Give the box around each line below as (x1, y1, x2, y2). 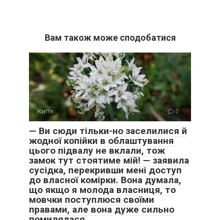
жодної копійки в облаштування (29, 135, 174, 146)
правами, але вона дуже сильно (29, 203, 174, 215)
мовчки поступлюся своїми (29, 193, 154, 205)
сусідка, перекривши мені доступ (29, 164, 182, 176)
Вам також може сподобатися (44, 32, 176, 43)
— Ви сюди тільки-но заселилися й (29, 125, 187, 137)
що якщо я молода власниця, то (29, 184, 176, 195)
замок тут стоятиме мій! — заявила (29, 154, 189, 166)
